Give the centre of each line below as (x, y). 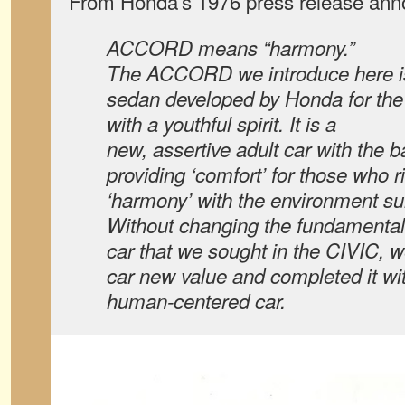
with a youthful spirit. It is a (221, 123)
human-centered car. (196, 301)
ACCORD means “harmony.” (231, 47)
